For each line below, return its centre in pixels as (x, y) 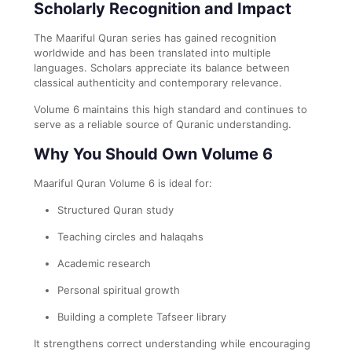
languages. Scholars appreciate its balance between (162, 67)
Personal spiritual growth (119, 290)
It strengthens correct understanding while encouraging (172, 343)
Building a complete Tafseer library (142, 316)
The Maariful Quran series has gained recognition (155, 37)
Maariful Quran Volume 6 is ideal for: (123, 183)
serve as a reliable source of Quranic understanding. (163, 124)
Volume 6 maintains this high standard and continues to (170, 109)
